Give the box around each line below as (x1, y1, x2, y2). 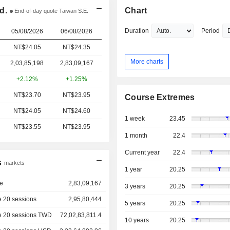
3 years (125, 183, 146, 190)
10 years (125, 217, 149, 224)
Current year (125, 149, 160, 157)
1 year (125, 166, 143, 174)
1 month (125, 132, 148, 140)
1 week (125, 115, 145, 123)
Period (201, 27, 220, 34)
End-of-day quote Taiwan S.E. (12, 8, 88, 14)
